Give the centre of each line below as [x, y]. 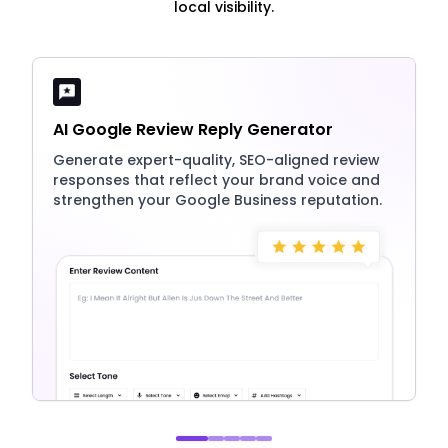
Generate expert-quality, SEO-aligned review [216, 159]
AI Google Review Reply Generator [193, 129]
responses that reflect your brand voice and [216, 179]
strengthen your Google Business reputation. [217, 199]
